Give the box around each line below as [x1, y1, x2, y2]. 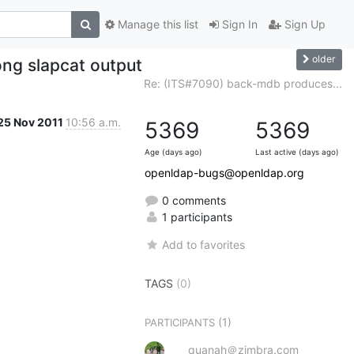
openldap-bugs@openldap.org [145, 165, 304, 179]
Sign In [219, 17, 258, 32]
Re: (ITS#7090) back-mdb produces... [144, 76, 342, 90]
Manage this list [115, 17, 198, 32]
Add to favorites [162, 237, 246, 251]
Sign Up [281, 17, 326, 32]
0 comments [159, 193, 226, 207]
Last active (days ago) [255, 147, 339, 156]
